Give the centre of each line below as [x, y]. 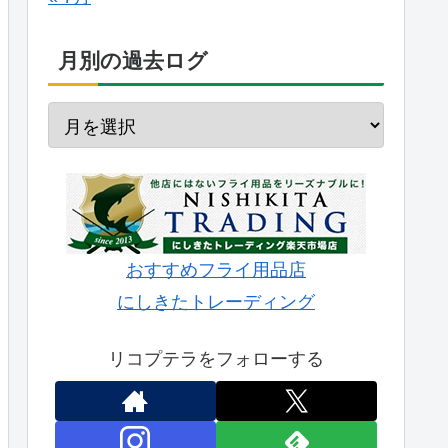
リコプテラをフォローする [216, 359]
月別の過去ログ [133, 60]
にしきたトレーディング [216, 302]
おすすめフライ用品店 [216, 270]
